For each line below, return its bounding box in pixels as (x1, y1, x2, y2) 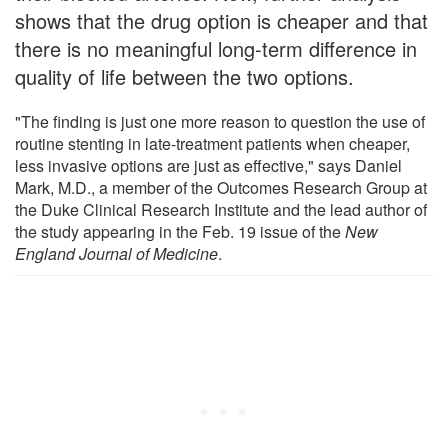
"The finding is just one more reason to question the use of (15, 109, 425, 133)
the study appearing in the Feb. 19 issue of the (15, 219, 345, 243)
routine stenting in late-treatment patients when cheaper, (15, 131, 410, 155)
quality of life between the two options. (15, 61, 354, 91)
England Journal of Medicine (15, 241, 218, 265)
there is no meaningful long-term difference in (15, 33, 417, 63)
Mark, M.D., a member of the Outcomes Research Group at (15, 175, 427, 199)
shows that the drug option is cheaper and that (15, 5, 428, 35)
